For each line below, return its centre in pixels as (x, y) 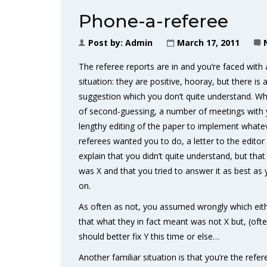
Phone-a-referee (153, 21)
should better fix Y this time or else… (149, 236)
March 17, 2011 (208, 43)
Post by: (107, 43)
